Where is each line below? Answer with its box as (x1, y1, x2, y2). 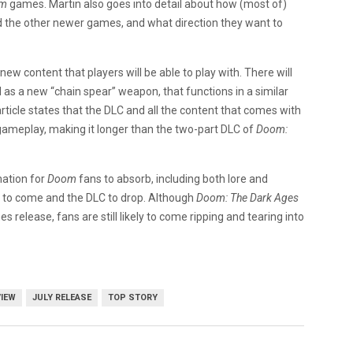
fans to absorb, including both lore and (76, 172, 268, 185)
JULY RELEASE (32, 292, 91, 303)
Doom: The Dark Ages (196, 191, 299, 204)
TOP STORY (108, 292, 158, 303)
